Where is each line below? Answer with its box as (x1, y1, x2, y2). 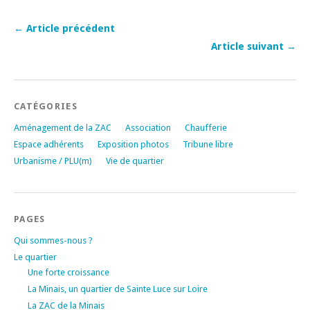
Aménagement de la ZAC (14, 122, 111, 133)
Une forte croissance (28, 266, 109, 277)
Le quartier (14, 251, 57, 262)
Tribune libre (183, 138, 233, 149)
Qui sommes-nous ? (14, 235, 93, 246)
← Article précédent (14, 22, 115, 34)
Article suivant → (211, 40, 296, 52)
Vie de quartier (106, 155, 164, 166)
